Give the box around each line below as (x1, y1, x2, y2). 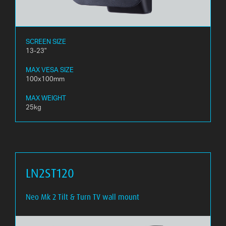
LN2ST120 (26, 165, 74, 181)
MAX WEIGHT (26, 93, 66, 102)
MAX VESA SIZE (26, 65, 74, 74)
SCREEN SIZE (26, 37, 66, 45)
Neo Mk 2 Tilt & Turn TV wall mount (26, 192, 139, 202)
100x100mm (26, 74, 65, 83)
